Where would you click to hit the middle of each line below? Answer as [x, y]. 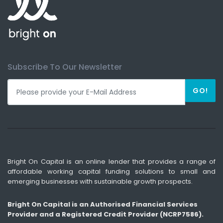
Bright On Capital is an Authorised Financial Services [103, 205]
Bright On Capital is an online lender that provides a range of [111, 162]
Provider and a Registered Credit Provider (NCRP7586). [106, 215]
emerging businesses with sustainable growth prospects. [100, 182]
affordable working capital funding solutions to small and [111, 172]
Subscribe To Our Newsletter [65, 67]
